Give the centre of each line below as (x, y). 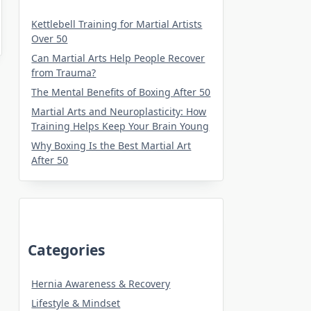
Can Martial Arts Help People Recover (118, 58)
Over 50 (50, 38)
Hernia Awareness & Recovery (101, 283)
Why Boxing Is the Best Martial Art (111, 145)
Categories (67, 250)
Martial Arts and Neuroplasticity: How (119, 111)
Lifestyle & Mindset (76, 303)
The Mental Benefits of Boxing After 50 (121, 92)
